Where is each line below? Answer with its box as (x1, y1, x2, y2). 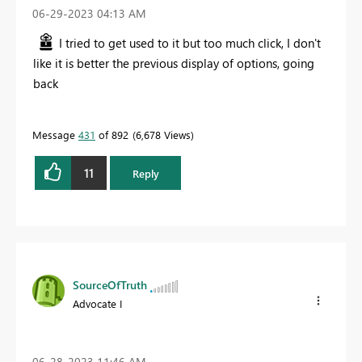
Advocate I (73, 297, 122, 311)
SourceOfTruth (73, 277, 147, 293)
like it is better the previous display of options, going (33, 55, 314, 72)
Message (32, 128, 78, 142)
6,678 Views (136, 128, 191, 142)
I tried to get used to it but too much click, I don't (59, 35, 321, 52)
